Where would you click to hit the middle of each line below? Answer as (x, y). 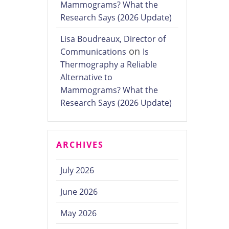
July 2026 (77, 170)
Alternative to (87, 77)
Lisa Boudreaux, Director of (113, 39)
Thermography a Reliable (109, 65)
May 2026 (79, 213)
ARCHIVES (80, 145)
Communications (94, 52)
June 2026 (79, 192)
